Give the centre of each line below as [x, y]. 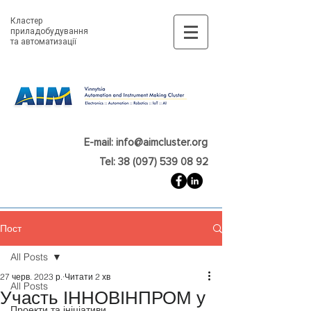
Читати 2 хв [87, 277]
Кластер [27, 21]
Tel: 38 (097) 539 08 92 [154, 162]
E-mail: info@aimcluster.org [146, 142]
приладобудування [49, 31]
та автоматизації [44, 42]
